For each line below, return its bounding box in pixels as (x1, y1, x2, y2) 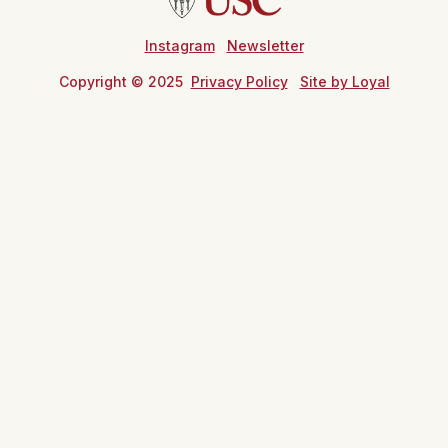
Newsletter (226, 37, 304, 55)
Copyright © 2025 (58, 72, 191, 90)
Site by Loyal (299, 72, 390, 90)
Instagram (144, 37, 215, 55)
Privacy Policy (190, 72, 288, 90)
